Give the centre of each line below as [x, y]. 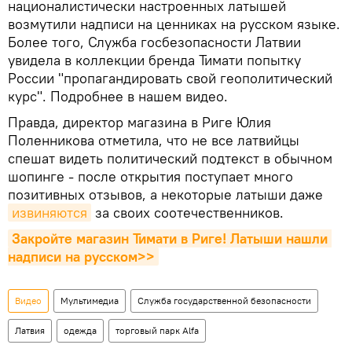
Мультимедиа [90, 301]
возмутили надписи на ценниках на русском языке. [174, 24]
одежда [80, 330]
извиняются [49, 213]
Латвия [30, 330]
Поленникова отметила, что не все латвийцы [154, 140]
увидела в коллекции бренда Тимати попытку [154, 60]
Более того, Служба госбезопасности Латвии [154, 42]
